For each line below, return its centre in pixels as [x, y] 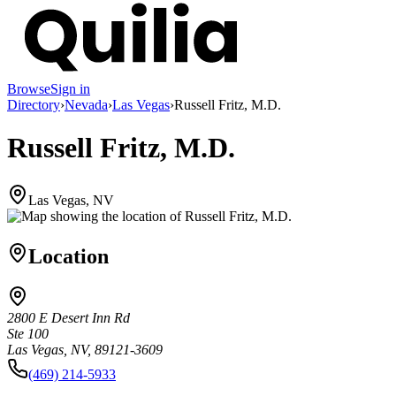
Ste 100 [28, 334]
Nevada [86, 104]
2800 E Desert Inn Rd [69, 318]
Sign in [70, 88]
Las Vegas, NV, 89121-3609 [85, 350]
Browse [29, 88]
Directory [34, 104]
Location [69, 256]
